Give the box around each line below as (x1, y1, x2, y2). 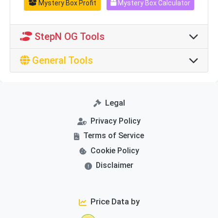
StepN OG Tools (32, 30, 105, 42)
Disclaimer (96, 161, 133, 170)
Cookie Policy (90, 145, 139, 155)
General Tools (30, 54, 93, 66)
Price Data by (90, 197, 140, 207)
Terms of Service (83, 131, 144, 141)
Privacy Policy (91, 116, 141, 126)
